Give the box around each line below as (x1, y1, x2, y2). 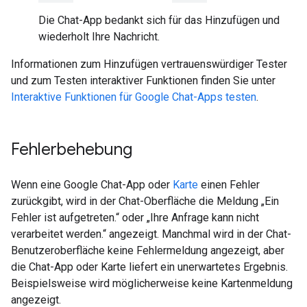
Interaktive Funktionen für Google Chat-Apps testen (11, 90, 256, 103)
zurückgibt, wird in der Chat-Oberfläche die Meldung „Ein (11, 195, 279, 208)
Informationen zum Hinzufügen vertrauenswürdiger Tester (11, 58, 287, 71)
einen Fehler (198, 178, 260, 191)
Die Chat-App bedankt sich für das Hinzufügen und (38, 14, 280, 27)
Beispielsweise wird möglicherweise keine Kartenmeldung (11, 277, 293, 290)
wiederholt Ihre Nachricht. (38, 30, 160, 43)
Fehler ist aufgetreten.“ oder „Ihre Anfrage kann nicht (11, 211, 259, 224)
